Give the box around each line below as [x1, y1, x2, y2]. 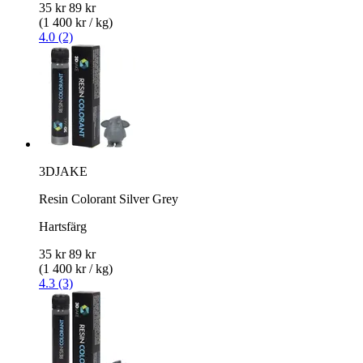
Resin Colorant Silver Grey [39, 191, 178, 206]
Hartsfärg [39, 219, 87, 233]
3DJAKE [39, 164, 88, 178]
